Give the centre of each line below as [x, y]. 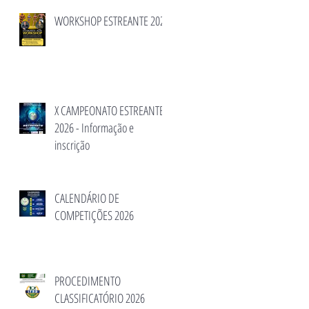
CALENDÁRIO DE [87, 198]
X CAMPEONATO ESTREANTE [109, 110]
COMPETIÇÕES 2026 [94, 215]
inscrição [72, 145]
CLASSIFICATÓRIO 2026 [100, 298]
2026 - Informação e [94, 128]
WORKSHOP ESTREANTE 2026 [112, 21]
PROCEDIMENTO [88, 281]
